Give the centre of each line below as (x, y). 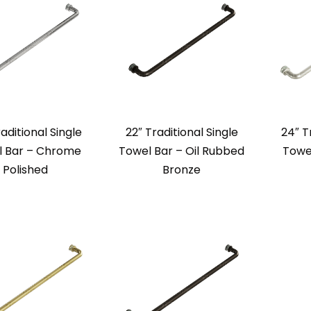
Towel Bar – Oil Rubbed (182, 151)
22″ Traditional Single (182, 133)
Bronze (182, 170)
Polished (25, 170)
